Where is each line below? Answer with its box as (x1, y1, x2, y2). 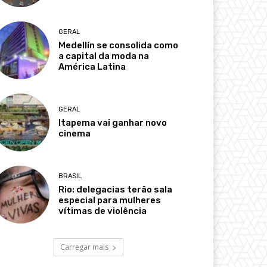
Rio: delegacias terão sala (58, 184, 173, 195)
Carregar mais (60, 242, 108, 253)
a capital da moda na (58, 50, 150, 61)
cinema (58, 128, 91, 139)
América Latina (58, 61, 126, 72)
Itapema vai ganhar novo (58, 117, 167, 128)
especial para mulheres (58, 195, 162, 206)
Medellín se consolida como (58, 39, 179, 51)
